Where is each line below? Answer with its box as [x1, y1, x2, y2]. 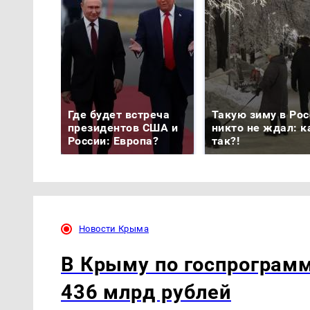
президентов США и [68, 120, 179, 134]
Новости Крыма [79, 223, 149, 234]
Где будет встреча [68, 107, 170, 121]
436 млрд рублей [61, 280, 231, 304]
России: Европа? [68, 134, 159, 147]
